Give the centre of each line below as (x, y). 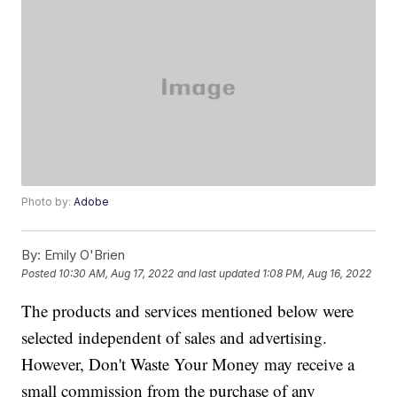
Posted (40, 274)
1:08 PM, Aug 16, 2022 (317, 274)
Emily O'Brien (83, 255)
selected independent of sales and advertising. (175, 338)
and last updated (219, 274)
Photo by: (48, 202)
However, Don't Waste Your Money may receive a (188, 364)
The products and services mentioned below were (188, 311)
